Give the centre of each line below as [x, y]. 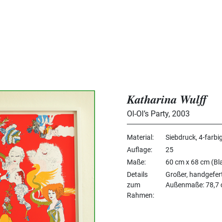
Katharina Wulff [167, 99]
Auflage [139, 149]
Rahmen [140, 195]
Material [139, 137]
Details [137, 174]
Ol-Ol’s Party [148, 113]
